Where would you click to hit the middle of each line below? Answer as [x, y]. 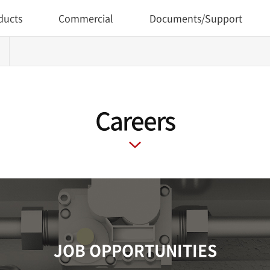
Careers [135, 120]
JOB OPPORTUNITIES [135, 250]
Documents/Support [196, 18]
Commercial [86, 18]
